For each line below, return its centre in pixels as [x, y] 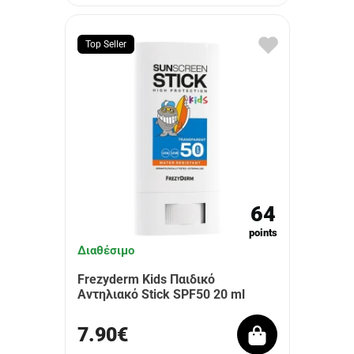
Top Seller [105, 44]
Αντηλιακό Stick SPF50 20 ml [161, 294]
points [263, 233]
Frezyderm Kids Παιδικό [146, 279]
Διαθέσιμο [105, 250]
